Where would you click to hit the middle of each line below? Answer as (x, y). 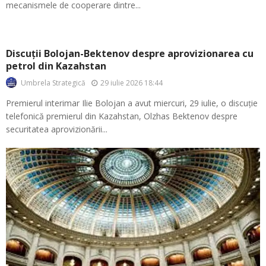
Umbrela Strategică (53, 83)
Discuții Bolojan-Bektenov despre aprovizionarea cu (130, 54)
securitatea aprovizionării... (57, 129)
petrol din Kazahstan (56, 66)
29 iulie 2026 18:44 (132, 83)
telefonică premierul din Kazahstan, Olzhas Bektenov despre (122, 116)
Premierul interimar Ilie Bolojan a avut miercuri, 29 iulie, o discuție (132, 103)
